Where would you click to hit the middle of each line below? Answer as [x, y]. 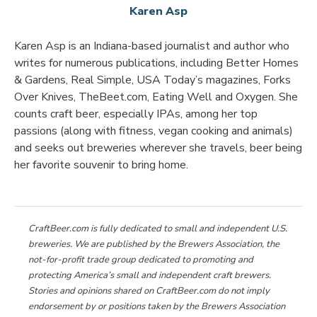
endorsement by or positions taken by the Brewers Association [157, 306]
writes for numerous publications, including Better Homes [156, 63]
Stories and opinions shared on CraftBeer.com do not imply [149, 291]
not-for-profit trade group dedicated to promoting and [141, 260]
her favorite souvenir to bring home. [101, 165]
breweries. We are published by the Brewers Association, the [154, 244]
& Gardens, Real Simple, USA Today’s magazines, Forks [152, 80]
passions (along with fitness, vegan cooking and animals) [154, 131]
